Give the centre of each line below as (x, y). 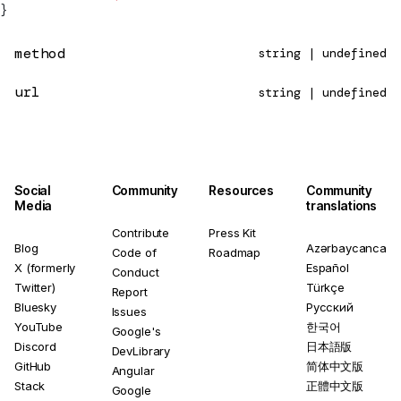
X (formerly (45, 267)
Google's (136, 331)
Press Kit (232, 232)
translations (341, 205)
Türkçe (325, 287)
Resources (241, 190)
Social (33, 190)
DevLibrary (141, 350)
